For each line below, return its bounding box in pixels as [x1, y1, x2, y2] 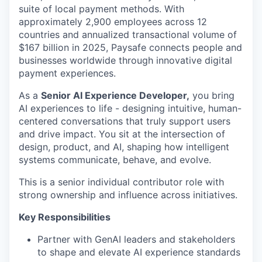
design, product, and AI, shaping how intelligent [19, 141, 229, 153]
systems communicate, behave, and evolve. [19, 154, 211, 166]
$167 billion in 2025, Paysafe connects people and [19, 42, 242, 53]
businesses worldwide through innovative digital [19, 54, 232, 66]
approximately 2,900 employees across [19, 16, 194, 27]
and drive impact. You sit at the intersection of [19, 128, 225, 140]
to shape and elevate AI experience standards [37, 246, 240, 258]
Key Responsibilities [19, 211, 111, 223]
